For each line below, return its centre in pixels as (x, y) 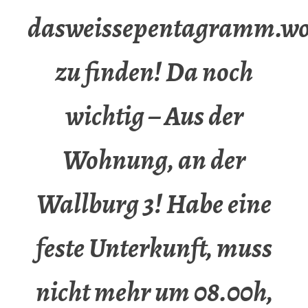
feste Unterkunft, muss (154, 248)
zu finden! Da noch (154, 72)
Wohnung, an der (154, 160)
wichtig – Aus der (154, 116)
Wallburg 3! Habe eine (154, 204)
